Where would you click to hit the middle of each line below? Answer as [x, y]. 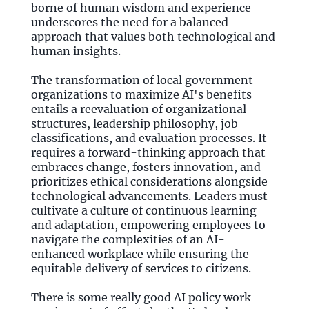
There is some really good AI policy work [141, 297]
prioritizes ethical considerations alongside [149, 181]
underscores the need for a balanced [130, 22]
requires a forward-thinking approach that [148, 152]
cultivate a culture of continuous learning [144, 210]
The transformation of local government [142, 80]
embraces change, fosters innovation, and [146, 167]
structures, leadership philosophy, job [134, 123]
